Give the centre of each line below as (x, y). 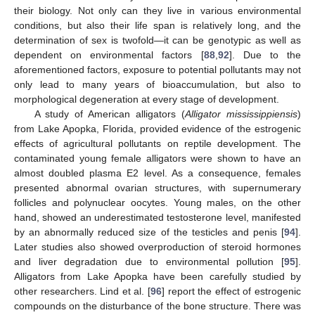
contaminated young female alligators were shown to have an (157, 158)
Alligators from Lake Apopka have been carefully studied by (157, 276)
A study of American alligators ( (110, 114)
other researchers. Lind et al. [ (82, 291)
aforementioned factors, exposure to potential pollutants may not (157, 69)
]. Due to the (265, 54)
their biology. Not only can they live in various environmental (157, 10)
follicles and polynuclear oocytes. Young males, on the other (157, 202)
